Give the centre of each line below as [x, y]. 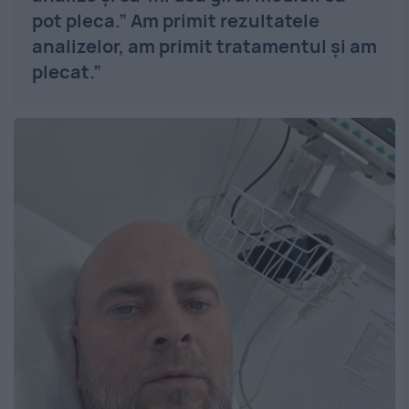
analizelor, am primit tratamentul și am [204, 46]
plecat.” [67, 71]
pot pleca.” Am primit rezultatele [176, 20]
